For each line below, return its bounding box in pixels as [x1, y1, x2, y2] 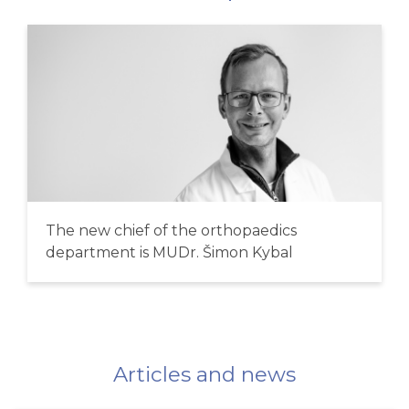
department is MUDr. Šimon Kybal [46, 244, 293, 261]
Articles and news [113, 362, 296, 387]
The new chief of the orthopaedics [46, 222, 297, 239]
